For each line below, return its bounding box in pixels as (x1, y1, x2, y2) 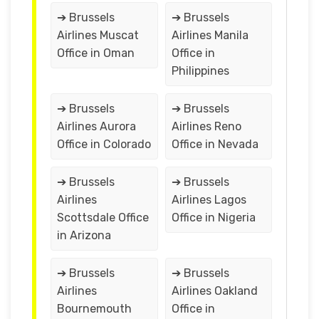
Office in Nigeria (171, 210, 256, 224)
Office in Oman (57, 46, 135, 60)
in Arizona (57, 228, 111, 242)
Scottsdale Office (57, 210, 149, 224)
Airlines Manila (171, 28, 249, 42)
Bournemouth (57, 301, 132, 315)
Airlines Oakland (171, 283, 258, 298)
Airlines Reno (171, 119, 241, 133)
